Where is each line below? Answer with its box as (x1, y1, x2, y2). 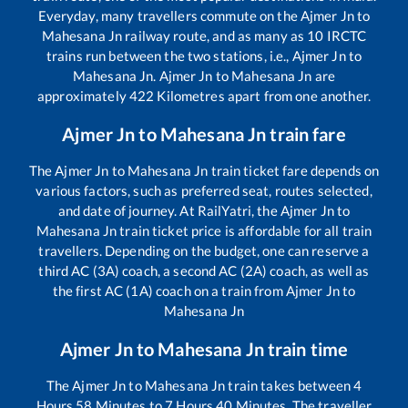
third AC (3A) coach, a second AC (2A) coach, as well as (38, 261, 370, 279)
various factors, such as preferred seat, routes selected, (36, 181, 372, 199)
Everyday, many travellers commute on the (37, 6, 301, 24)
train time (263, 337, 349, 360)
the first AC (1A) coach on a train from (52, 281, 286, 299)
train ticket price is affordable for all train (117, 221, 372, 239)
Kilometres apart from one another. (154, 87, 371, 104)
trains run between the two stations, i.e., (46, 46, 292, 64)
